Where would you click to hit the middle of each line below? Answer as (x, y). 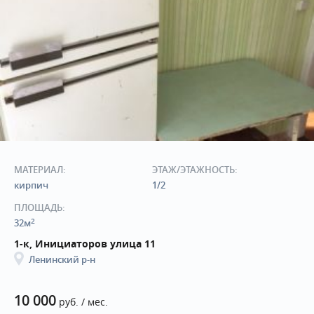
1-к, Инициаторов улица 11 (85, 244)
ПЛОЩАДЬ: (40, 208)
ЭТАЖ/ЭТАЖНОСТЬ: (194, 170)
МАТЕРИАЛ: (40, 170)
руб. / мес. (82, 302)
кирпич (31, 185)
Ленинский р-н (62, 260)
